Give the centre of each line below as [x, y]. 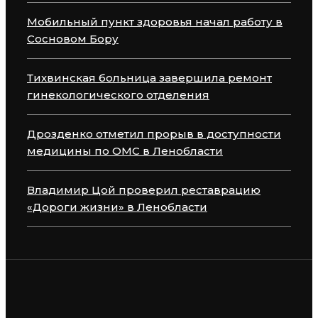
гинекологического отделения [118, 94]
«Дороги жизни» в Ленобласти [117, 207]
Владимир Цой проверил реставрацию [144, 190]
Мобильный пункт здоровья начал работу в [155, 21]
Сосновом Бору [73, 38]
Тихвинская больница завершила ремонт [149, 77]
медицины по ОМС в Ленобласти [125, 150]
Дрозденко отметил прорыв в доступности [154, 133]
